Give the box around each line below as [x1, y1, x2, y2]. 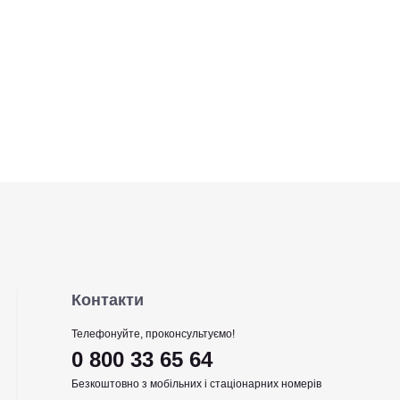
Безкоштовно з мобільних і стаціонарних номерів [71, 378, 322, 390]
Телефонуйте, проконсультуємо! [71, 328, 236, 340]
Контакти [71, 291, 145, 309]
